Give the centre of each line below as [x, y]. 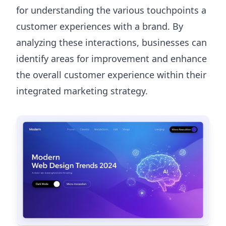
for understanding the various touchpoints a [111, 10]
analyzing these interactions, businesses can [111, 42]
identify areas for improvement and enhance [111, 58]
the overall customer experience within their [111, 74]
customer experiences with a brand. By [100, 26]
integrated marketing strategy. [82, 91]
